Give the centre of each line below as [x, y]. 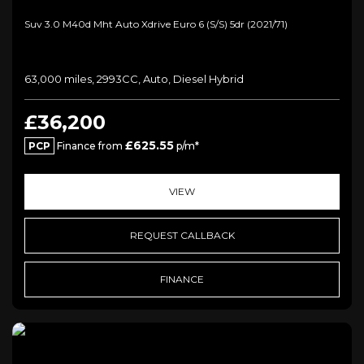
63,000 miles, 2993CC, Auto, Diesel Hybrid [134, 79]
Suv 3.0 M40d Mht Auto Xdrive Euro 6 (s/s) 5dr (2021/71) [156, 24]
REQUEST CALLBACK [182, 236]
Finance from [90, 146]
